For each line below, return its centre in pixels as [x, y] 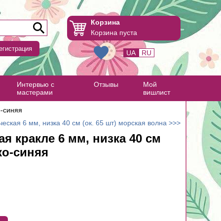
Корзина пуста [114, 32]
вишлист [157, 92]
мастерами [35, 92]
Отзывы [106, 84]
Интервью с [35, 84]
